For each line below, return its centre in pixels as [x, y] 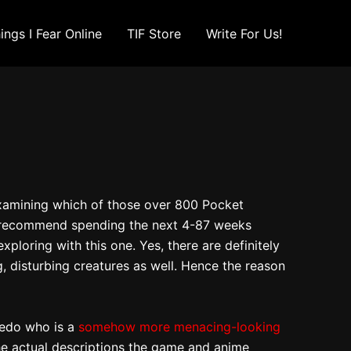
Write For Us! [244, 33]
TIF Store [154, 33]
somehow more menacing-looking [179, 326]
